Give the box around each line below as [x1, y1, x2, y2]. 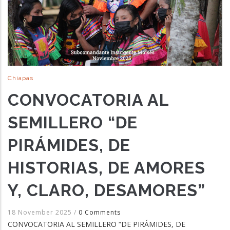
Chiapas [8, 74, 33, 82]
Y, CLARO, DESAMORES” [8, 180, 205, 200]
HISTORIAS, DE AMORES [8, 158, 205, 177]
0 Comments [79, 207, 121, 217]
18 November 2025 [8, 207, 74, 217]
